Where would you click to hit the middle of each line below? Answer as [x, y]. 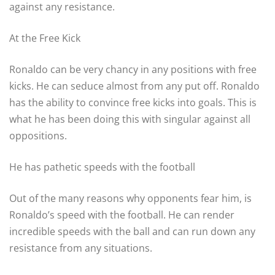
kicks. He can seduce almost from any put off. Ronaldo [134, 86]
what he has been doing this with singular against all [130, 119]
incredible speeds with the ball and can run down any [132, 231]
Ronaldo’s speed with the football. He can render [122, 215]
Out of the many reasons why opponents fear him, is [130, 198]
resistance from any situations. [81, 248]
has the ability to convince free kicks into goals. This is [133, 102]
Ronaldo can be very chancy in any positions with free [133, 69]
